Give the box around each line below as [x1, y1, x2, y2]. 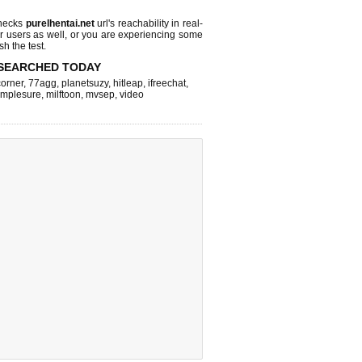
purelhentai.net [25, 18, 95, 29]
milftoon [46, 89, 81, 100]
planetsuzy [61, 78, 108, 89]
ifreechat [148, 78, 186, 89]
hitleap [113, 78, 143, 89]
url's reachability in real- [94, 18, 204, 29]
